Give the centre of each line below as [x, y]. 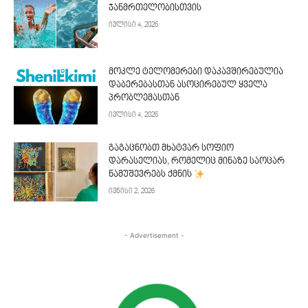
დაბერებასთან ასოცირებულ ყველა [188, 85]
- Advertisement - [154, 235]
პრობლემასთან [144, 98]
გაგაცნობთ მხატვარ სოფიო [172, 149]
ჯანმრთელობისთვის [155, 9]
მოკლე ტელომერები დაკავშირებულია [196, 72]
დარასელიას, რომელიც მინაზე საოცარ [197, 162]
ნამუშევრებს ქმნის [152, 175]
